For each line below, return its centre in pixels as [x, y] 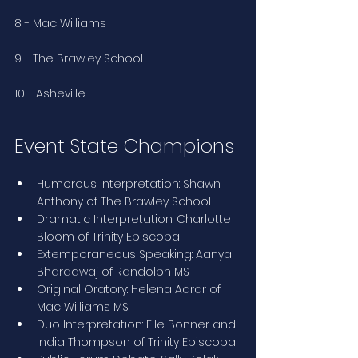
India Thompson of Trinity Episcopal [137, 342]
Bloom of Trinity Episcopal [109, 237]
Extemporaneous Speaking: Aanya [136, 255]
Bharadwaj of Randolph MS [113, 272]
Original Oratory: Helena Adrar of [130, 290]
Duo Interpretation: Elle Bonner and [138, 325]
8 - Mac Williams [60, 24]
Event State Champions [124, 146]
